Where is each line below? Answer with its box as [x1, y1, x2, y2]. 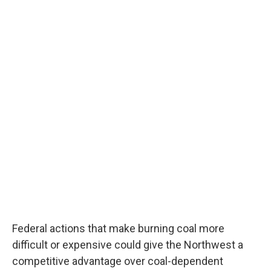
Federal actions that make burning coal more [12, 222, 224, 235]
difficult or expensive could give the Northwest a [12, 238, 243, 251]
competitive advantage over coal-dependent [12, 255, 223, 267]
